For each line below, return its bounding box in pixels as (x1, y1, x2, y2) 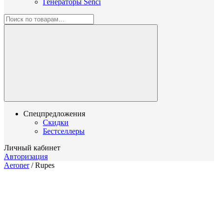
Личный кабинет (4, 143, 60, 152)
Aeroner (4, 161, 29, 169)
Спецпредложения (23, 109, 85, 118)
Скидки (43, 118, 69, 127)
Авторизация (4, 152, 48, 161)
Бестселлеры (43, 127, 85, 135)
